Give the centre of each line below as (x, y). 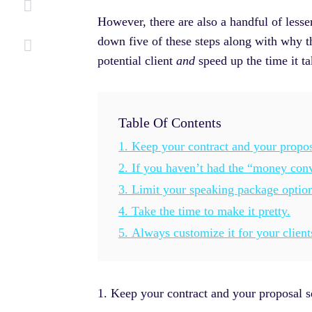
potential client (137, 60)
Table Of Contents (170, 123)
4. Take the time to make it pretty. (204, 211)
